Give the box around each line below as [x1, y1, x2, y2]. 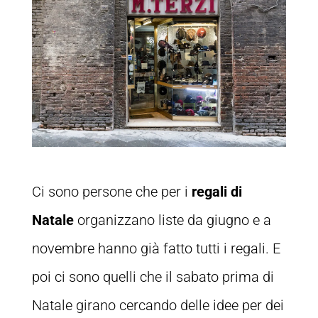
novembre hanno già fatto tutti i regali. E [31, 240, 280, 258]
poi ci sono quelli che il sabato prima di [31, 268, 274, 286]
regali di [187, 183, 242, 201]
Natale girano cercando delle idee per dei [31, 297, 284, 314]
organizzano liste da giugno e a [73, 212, 271, 229]
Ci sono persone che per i [31, 183, 188, 201]
